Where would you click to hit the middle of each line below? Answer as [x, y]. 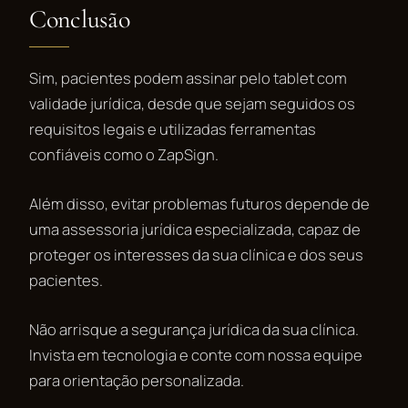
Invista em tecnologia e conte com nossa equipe [196, 354]
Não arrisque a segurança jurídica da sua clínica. [194, 329]
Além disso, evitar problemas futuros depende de [199, 203]
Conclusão [80, 19]
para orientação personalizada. [137, 380]
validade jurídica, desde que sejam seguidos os [192, 103]
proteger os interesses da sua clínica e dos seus [196, 254]
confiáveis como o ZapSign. [124, 154]
